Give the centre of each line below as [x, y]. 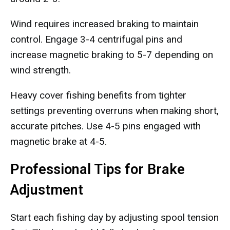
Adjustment [47, 190]
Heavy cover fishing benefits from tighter [98, 95]
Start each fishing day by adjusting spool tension [114, 217]
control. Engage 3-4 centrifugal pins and [96, 39]
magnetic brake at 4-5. [59, 141]
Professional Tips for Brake [98, 169]
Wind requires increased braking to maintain [104, 24]
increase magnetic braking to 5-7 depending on [112, 55]
